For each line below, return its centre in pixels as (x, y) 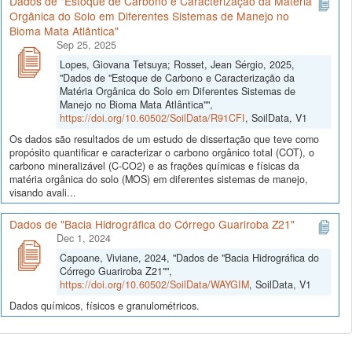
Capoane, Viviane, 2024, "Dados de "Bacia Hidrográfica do (189, 257)
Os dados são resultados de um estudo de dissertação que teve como (164, 139)
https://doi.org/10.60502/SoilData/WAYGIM (154, 284)
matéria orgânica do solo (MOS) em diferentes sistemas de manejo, (159, 179)
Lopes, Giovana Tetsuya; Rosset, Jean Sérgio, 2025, (177, 64)
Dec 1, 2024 (84, 238)
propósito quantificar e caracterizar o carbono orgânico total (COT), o (162, 152)
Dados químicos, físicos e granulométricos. (104, 305)
